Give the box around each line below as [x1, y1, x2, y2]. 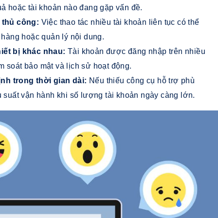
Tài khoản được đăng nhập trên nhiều [68, 47, 205, 55]
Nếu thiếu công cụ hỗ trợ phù [89, 76, 195, 85]
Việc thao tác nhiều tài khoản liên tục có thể [41, 18, 200, 26]
